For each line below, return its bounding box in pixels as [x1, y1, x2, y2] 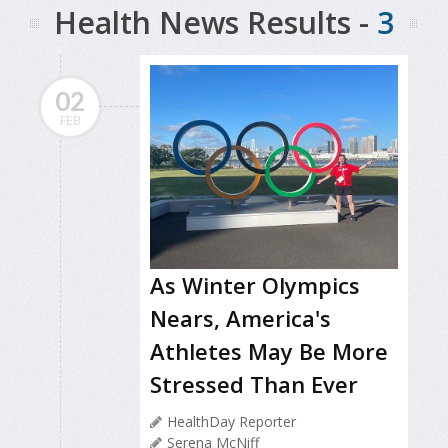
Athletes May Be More [150, 336, 388, 367]
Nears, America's [150, 303, 331, 334]
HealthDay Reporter [167, 412, 296, 432]
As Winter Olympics [150, 270, 360, 301]
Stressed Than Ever [150, 369, 358, 400]
